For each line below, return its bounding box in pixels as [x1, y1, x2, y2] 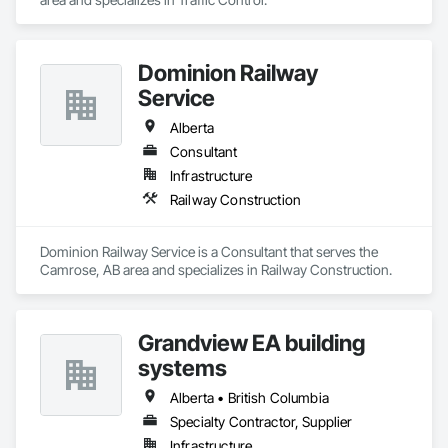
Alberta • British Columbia [170, 389, 329, 406]
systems [138, 354, 227, 381]
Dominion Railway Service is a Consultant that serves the [40, 243, 378, 260]
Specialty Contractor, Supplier [170, 413, 353, 430]
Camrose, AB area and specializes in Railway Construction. [40, 261, 392, 278]
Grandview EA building [138, 329, 365, 356]
